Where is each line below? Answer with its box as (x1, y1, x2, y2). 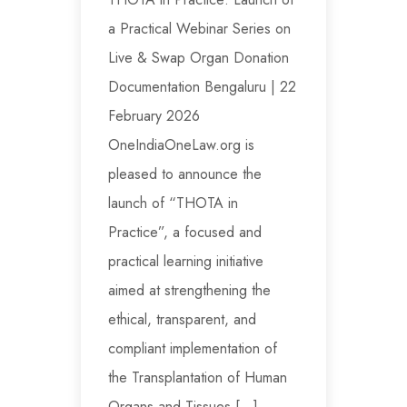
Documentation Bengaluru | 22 (108, 76, 296, 98)
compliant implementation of (108, 338, 277, 360)
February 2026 (108, 105, 200, 127)
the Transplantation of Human (108, 367, 287, 389)
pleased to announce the (108, 164, 262, 185)
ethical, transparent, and (108, 309, 256, 331)
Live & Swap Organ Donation (108, 47, 289, 69)
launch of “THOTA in (108, 193, 238, 214)
